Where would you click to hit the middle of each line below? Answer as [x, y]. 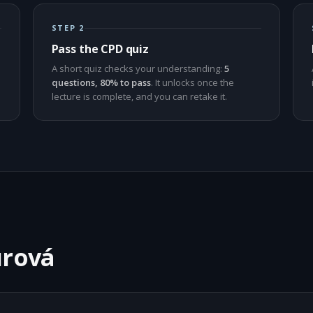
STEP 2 [68, 28]
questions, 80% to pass [101, 82]
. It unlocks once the [192, 82]
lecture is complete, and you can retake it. [139, 96]
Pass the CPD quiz [100, 49]
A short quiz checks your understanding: [138, 68]
